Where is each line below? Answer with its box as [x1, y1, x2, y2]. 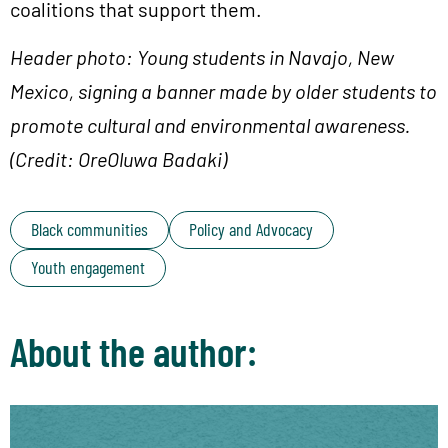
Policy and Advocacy [189, 218, 314, 241]
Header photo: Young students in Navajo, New [10, 45, 394, 70]
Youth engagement [30, 256, 145, 279]
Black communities [30, 218, 148, 241]
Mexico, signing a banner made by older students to [10, 79, 437, 104]
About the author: [10, 326, 257, 375]
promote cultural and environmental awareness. [10, 113, 410, 138]
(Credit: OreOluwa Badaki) [10, 147, 227, 172]
